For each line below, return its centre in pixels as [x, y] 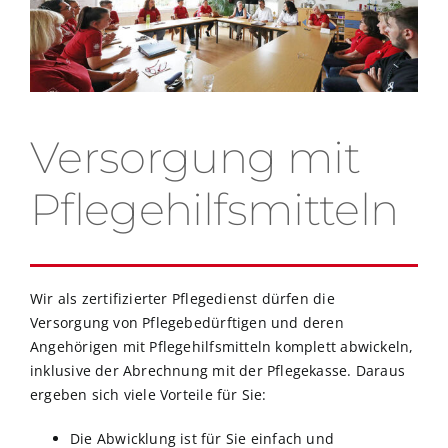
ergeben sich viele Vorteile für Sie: [148, 395]
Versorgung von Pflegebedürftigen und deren [187, 323]
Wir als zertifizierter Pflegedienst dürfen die [182, 299]
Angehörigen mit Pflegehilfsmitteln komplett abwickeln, [222, 347]
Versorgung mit [195, 158]
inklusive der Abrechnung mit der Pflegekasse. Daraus [217, 371]
